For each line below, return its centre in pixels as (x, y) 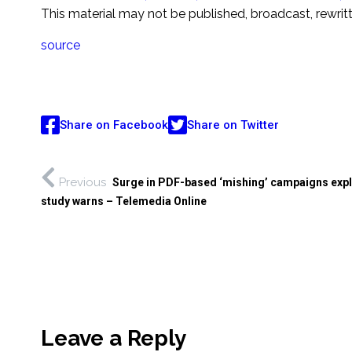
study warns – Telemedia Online (124, 202)
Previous (82, 183)
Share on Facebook (114, 125)
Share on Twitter (233, 125)
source (60, 46)
